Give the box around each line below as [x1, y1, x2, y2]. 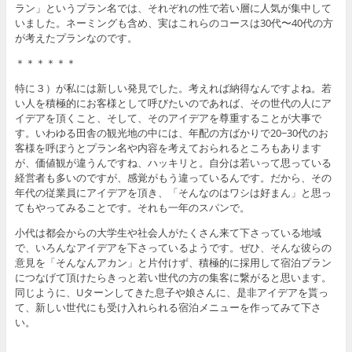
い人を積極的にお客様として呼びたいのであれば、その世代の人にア [14, 96, 332, 111]
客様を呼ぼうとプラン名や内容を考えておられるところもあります [14, 141, 321, 156]
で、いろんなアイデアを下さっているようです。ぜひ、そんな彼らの [14, 240, 332, 255]
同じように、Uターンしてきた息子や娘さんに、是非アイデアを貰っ [14, 285, 328, 300]
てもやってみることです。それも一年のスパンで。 [14, 200, 250, 215]
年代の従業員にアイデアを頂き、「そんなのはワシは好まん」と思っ [14, 185, 332, 200]
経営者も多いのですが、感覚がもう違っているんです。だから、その [14, 170, 332, 185]
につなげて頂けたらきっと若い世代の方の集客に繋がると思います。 [14, 270, 332, 285]
